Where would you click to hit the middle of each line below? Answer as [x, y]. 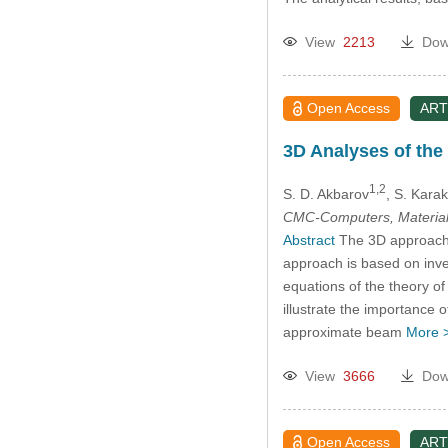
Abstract [308, 239]
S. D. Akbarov [325, 193]
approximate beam [344, 331]
